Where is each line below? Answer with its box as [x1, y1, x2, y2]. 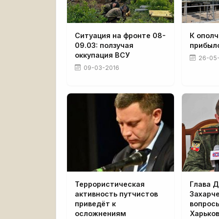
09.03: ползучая [75, 41, 133, 49]
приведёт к [75, 199, 116, 208]
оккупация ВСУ [75, 50, 130, 59]
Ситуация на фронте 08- [75, 31, 166, 40]
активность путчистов [75, 189, 158, 198]
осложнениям [75, 209, 126, 218]
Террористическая [75, 179, 145, 188]
